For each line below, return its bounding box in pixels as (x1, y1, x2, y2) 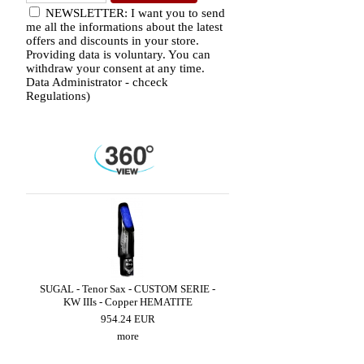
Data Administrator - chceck (26, 76, 168, 89)
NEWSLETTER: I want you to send (42, 6, 225, 19)
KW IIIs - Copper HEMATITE (63, 296, 193, 308)
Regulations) (26, 89, 90, 102)
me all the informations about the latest (26, 20, 223, 33)
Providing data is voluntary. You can (26, 48, 210, 61)
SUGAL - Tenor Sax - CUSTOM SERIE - (40, 283, 215, 295)
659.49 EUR (303, 313, 358, 325)
